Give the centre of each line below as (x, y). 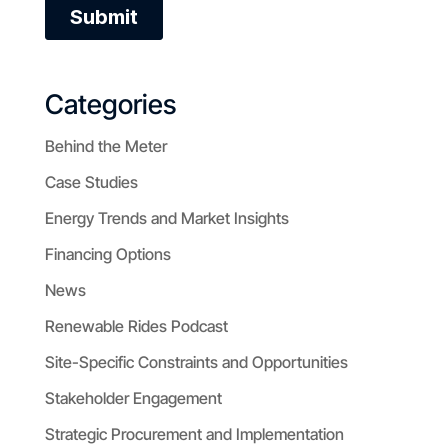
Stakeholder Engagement (133, 398)
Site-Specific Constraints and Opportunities (196, 362)
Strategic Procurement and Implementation (194, 434)
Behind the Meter (105, 146)
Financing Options (107, 254)
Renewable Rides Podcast (136, 326)
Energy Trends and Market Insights (166, 218)
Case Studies (91, 182)
